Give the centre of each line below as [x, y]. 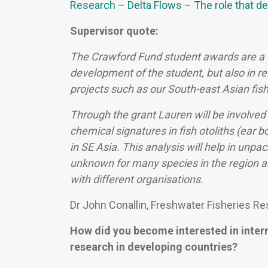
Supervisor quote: [114, 31]
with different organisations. [137, 179]
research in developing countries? [154, 247]
